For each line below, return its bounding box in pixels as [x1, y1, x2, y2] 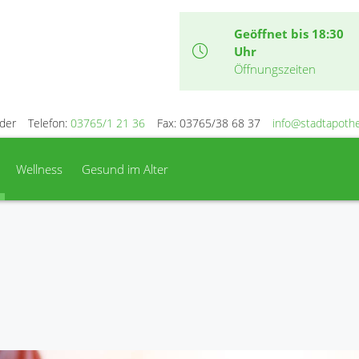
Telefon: [28, 115, 71, 131]
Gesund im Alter [82, 161, 168, 177]
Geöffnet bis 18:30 [234, 26, 344, 42]
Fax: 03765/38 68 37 [157, 115, 260, 131]
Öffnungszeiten [234, 61, 316, 77]
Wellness [16, 161, 63, 177]
